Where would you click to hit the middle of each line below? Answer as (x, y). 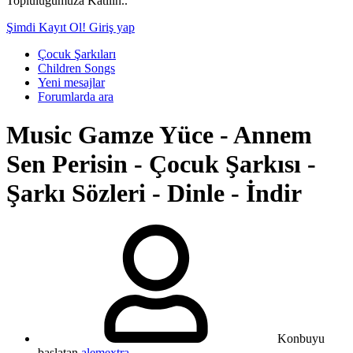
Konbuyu (301, 339)
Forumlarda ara (76, 96)
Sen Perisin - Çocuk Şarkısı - (161, 163)
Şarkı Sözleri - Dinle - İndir (154, 193)
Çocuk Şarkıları (77, 54)
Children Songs (76, 68)
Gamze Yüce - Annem (195, 134)
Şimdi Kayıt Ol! (48, 27)
